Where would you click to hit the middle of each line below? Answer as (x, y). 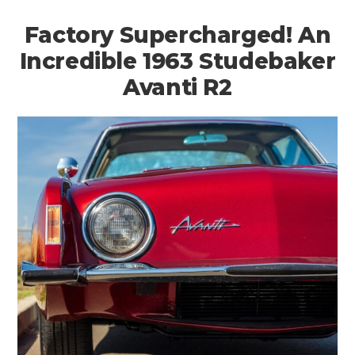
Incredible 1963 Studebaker (177, 61)
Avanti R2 (177, 87)
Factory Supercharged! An (177, 34)
